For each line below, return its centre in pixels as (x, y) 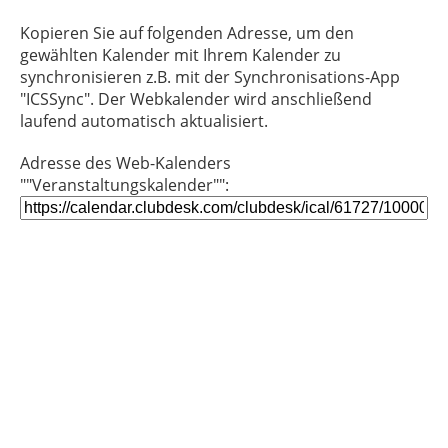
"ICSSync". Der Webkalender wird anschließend (196, 99)
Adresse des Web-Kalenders (125, 163)
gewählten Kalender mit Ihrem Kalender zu (180, 55)
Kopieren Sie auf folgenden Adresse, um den (187, 33)
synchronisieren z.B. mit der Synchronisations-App (210, 77)
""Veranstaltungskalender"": (124, 185)
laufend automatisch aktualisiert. (144, 121)
